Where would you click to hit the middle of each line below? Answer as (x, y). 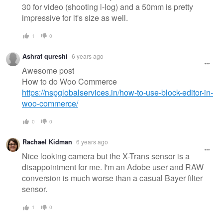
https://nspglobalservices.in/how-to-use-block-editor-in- (117, 92)
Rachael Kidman (47, 142)
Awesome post (48, 70)
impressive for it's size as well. (75, 17)
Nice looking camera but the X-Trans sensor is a (106, 156)
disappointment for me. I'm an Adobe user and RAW (113, 167)
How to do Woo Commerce (69, 81)
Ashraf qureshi (45, 56)
